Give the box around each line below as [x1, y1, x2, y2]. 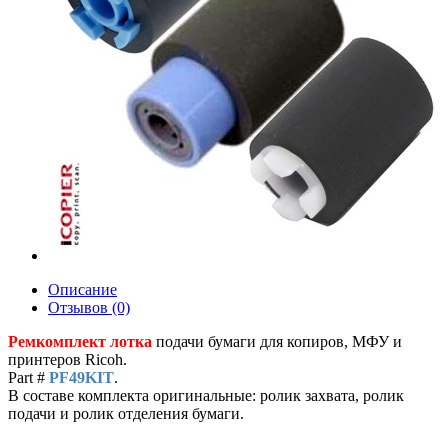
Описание [48, 281, 117, 298]
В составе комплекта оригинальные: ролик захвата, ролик [8, 387, 404, 404]
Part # [8, 369, 49, 386]
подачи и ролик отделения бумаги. [8, 405, 244, 422]
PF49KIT [49, 369, 114, 386]
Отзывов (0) [48, 299, 130, 316]
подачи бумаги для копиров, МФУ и [152, 333, 402, 350]
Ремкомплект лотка [8, 333, 152, 350]
